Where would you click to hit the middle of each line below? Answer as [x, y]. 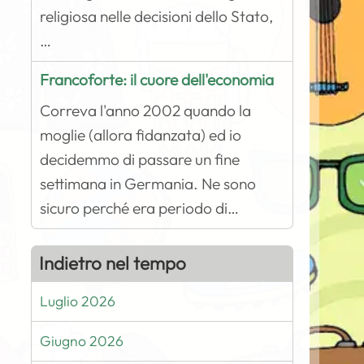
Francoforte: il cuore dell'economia [157, 80]
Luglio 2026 [78, 301]
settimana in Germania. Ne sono [148, 184]
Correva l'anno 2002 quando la [146, 110]
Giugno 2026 [82, 341]
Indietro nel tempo [113, 263]
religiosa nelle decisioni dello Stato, [157, 16]
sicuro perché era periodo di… [140, 208]
